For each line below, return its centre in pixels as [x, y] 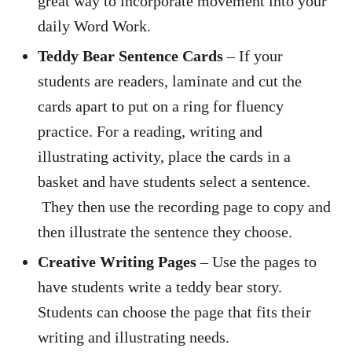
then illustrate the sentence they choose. [165, 231]
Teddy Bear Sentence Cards [130, 55]
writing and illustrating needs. [134, 337]
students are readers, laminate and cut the [170, 81]
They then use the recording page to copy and [184, 206]
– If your [253, 55]
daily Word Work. [94, 26]
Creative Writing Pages [117, 261]
